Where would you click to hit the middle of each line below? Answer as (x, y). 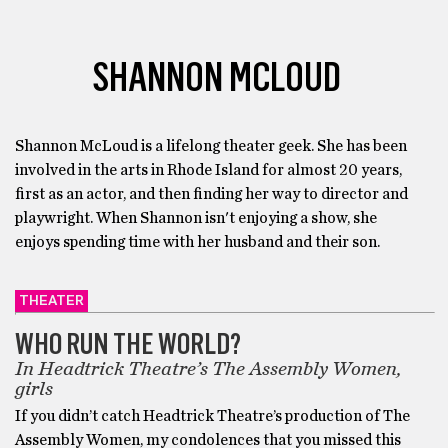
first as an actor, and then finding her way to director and (211, 193)
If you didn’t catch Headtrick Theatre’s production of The (212, 415)
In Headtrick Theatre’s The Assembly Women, (208, 368)
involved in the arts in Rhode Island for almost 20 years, (208, 169)
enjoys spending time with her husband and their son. (197, 241)
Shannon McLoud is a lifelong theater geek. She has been (211, 145)
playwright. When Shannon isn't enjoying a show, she (196, 217)
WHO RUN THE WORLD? (128, 343)
